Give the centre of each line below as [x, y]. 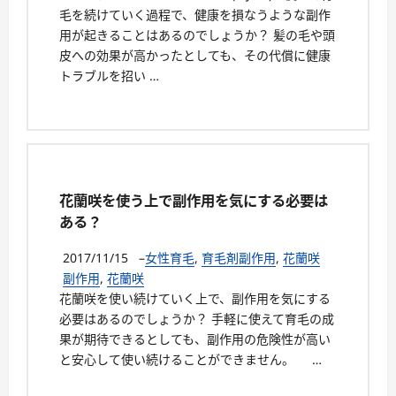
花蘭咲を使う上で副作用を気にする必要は [194, 201]
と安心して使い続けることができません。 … [190, 359]
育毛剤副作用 [239, 257]
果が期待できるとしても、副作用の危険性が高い [195, 339]
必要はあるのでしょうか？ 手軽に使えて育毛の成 [197, 318]
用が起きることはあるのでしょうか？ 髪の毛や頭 [197, 35]
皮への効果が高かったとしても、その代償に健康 [195, 55]
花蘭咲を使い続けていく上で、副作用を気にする [195, 298]
